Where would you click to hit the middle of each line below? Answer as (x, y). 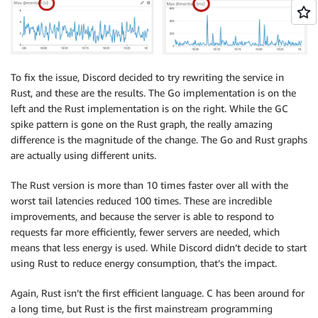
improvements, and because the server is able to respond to (142, 216)
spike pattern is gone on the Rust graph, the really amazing (142, 124)
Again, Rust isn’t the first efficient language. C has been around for (158, 293)
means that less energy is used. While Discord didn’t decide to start (159, 248)
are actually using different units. (83, 155)
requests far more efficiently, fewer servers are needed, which (145, 232)
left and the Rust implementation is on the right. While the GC (149, 109)
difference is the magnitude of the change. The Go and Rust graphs (159, 140)
